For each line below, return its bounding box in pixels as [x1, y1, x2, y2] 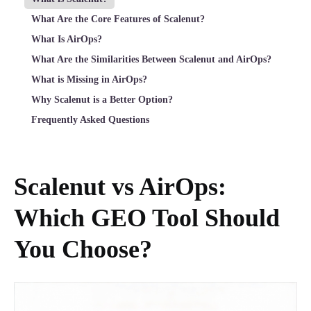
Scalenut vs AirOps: [14, 172, 226, 201]
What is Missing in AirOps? [31, 74, 147, 85]
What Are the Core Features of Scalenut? [31, 13, 205, 24]
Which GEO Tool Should [14, 203, 280, 232]
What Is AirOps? [31, 33, 102, 44]
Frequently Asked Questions [31, 114, 149, 125]
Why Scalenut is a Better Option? [31, 94, 173, 105]
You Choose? [14, 235, 152, 263]
